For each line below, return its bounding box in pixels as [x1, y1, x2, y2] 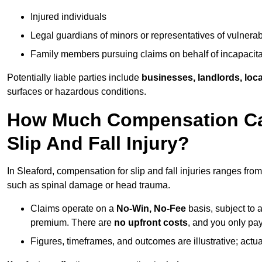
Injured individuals [30, 12, 106, 22]
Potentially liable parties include [7, 73, 142, 83]
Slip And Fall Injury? [7, 133, 189, 154]
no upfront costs [114, 218, 188, 228]
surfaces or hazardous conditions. [7, 87, 146, 97]
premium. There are [30, 218, 114, 228]
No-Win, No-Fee [116, 204, 186, 214]
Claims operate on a [30, 204, 116, 214]
